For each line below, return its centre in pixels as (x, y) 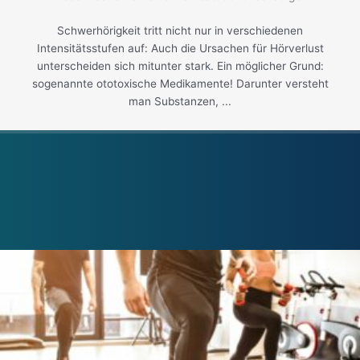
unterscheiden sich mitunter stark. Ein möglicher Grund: (180, 65)
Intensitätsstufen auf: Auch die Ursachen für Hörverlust (180, 48)
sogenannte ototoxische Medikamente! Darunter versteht (180, 83)
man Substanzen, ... (180, 101)
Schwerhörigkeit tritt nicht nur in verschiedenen (180, 30)
